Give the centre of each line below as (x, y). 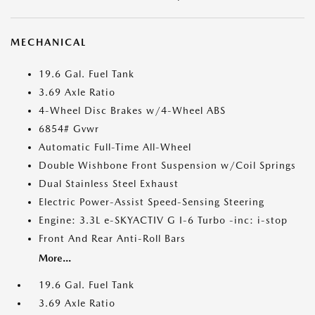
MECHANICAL (49, 43)
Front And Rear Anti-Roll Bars (112, 239)
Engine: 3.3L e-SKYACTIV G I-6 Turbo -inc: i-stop (163, 220)
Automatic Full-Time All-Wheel (115, 147)
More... (55, 258)
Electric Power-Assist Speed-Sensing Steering (152, 202)
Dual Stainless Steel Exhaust (109, 184)
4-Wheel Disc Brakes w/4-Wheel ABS (132, 111)
